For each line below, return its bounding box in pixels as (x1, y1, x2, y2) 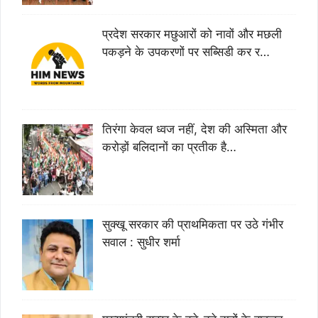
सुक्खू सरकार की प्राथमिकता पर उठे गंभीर (102, 216, 283, 231)
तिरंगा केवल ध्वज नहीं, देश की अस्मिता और (102, 122, 287, 137)
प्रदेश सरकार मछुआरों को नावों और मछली (102, 27, 282, 42)
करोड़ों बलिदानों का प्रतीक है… (102, 140, 236, 155)
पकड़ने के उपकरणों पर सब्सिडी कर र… (102, 45, 270, 60)
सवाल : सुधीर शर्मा (102, 234, 180, 249)
